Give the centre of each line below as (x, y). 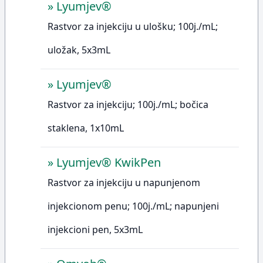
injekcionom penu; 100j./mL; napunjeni (133, 206)
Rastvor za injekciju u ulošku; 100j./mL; (133, 26)
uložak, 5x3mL (79, 50)
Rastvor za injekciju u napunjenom (124, 183)
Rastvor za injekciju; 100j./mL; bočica (128, 104)
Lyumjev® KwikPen (109, 162)
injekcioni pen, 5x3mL (95, 230)
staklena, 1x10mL (86, 128)
